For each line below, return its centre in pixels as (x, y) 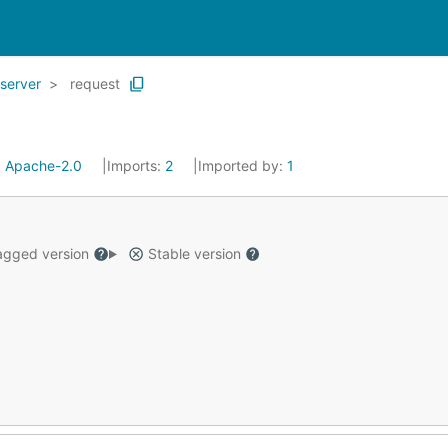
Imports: (136, 165)
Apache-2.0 (43, 165)
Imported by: (242, 165)
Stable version (194, 253)
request (95, 83)
